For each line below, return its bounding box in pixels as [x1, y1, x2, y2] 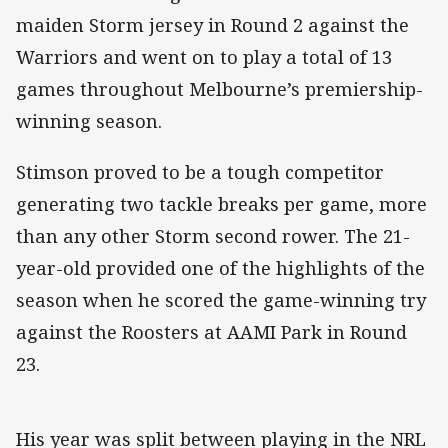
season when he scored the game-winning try [16, 287, 426, 312]
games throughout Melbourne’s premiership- [16, 77, 423, 102]
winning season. [16, 109, 162, 134]
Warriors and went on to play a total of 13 [16, 45, 392, 70]
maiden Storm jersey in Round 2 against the [16, 13, 409, 38]
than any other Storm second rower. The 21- [16, 223, 410, 248]
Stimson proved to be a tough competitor [16, 159, 384, 184]
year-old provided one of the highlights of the [16, 255, 425, 280]
